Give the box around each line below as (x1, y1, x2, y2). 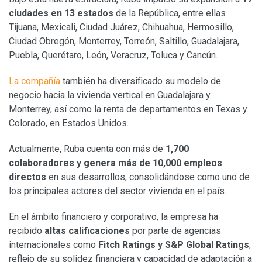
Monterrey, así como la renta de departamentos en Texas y (9, 103, 247, 115)
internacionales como (9, 239, 98, 250)
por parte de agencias (130, 225, 221, 236)
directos (9, 171, 46, 182)
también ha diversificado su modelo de (60, 75, 221, 87)
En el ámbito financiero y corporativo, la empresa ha (9, 211, 218, 222)
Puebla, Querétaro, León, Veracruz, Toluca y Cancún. (9, 49, 218, 61)
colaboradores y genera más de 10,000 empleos (9, 157, 222, 168)
